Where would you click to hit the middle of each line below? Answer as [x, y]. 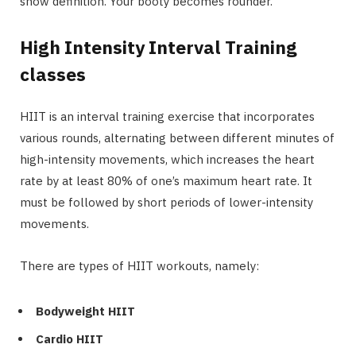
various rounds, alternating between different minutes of [177, 138]
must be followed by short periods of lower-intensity [166, 203]
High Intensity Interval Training [159, 47]
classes [53, 74]
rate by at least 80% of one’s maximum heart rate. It [166, 181]
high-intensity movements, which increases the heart [167, 160]
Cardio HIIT [70, 339]
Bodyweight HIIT [85, 311]
